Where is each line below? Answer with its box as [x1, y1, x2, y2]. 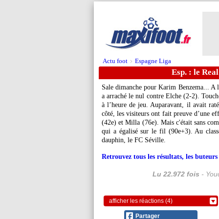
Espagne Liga [135, 57, 171, 65]
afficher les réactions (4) [109, 197, 173, 204]
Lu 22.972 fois [153, 170, 199, 178]
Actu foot [103, 57, 128, 65]
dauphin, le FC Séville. [102, 136, 166, 144]
